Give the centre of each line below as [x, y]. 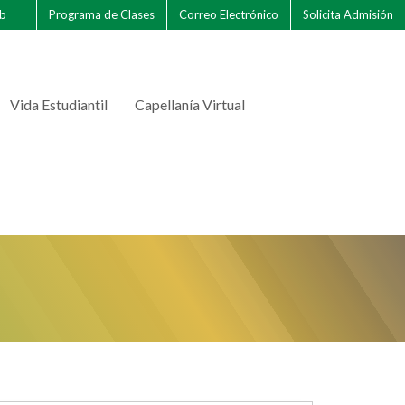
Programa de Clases [102, 15]
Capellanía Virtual [189, 104]
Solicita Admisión [348, 15]
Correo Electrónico [229, 15]
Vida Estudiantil [58, 104]
